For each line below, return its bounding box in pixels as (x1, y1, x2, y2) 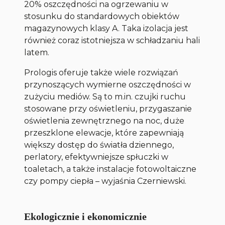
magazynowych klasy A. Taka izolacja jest (24, 23, 189, 33)
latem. (24, 47, 50, 57)
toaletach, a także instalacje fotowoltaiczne (24, 164, 197, 174)
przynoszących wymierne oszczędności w (24, 79, 191, 89)
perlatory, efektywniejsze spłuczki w (24, 152, 169, 162)
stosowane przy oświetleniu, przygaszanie (24, 103, 192, 114)
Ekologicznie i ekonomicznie (24, 210, 147, 222)
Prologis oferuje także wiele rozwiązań (24, 67, 179, 77)
